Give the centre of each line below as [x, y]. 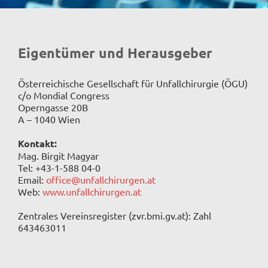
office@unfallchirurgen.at [101, 179]
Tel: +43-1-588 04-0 [59, 167]
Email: [32, 179]
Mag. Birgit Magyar [58, 155]
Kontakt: [37, 143]
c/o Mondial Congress [64, 95]
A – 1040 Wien [49, 119]
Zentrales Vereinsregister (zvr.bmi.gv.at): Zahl [115, 215]
